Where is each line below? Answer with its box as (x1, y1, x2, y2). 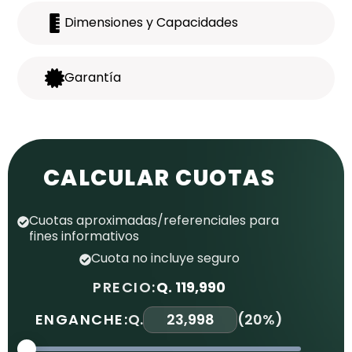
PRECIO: (93, 277, 156, 297)
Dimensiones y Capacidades (64, 13, 239, 32)
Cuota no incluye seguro (90, 248, 240, 267)
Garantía (64, 68, 122, 87)
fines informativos (29, 226, 139, 245)
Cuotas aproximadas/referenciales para (29, 211, 279, 229)
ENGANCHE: (35, 310, 129, 330)
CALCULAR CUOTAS (42, 162, 276, 193)
